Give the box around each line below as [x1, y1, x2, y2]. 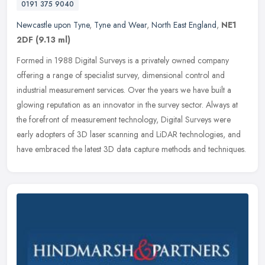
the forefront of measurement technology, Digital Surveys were [17, 113, 231, 125]
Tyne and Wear [94, 18, 147, 31]
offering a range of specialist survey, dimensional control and [17, 69, 225, 81]
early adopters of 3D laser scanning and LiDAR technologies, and [17, 128, 241, 140]
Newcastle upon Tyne [17, 18, 89, 31]
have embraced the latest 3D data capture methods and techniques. [17, 143, 246, 155]
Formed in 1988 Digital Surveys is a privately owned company [17, 54, 229, 66]
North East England [151, 18, 216, 31]
